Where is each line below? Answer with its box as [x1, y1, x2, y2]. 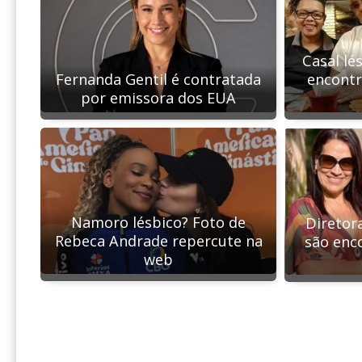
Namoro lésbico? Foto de [71, 213, 246, 233]
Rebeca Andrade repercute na [54, 231, 263, 251]
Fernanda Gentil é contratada [56, 69, 261, 89]
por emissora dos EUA [81, 87, 236, 107]
